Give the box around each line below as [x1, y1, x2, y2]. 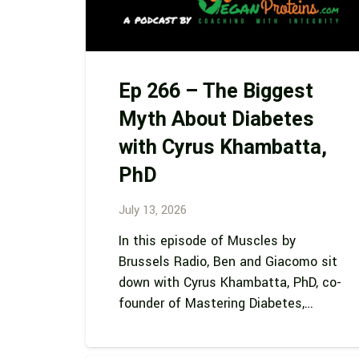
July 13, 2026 [118, 201, 187, 219]
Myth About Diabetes [118, 105, 314, 135]
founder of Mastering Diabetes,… [118, 294, 313, 313]
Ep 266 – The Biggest [118, 77, 313, 107]
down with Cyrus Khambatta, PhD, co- [118, 273, 341, 292]
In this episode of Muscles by [118, 232, 296, 251]
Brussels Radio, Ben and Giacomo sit [118, 252, 337, 272]
